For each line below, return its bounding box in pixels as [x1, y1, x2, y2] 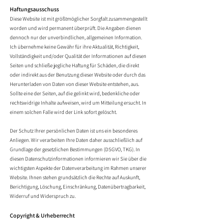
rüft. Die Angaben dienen [87, 25, 141, 31]
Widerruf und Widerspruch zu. [10, 192, 76, 199]
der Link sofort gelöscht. [64, 109, 117, 115]
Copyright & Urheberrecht [10, 212, 75, 219]
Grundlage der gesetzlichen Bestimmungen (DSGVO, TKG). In [10, 146, 140, 153]
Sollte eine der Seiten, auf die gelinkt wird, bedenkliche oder [10, 90, 140, 97]
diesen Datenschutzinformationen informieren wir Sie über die [10, 155, 146, 162]
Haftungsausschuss [10, 5, 59, 13]
